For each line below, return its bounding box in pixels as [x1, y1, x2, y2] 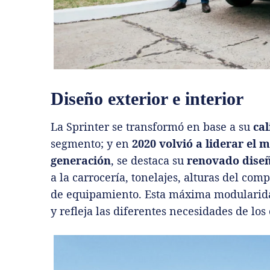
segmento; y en [51, 136, 132, 151]
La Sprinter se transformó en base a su [51, 119, 253, 134]
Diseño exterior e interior [51, 88, 243, 108]
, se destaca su [111, 152, 187, 168]
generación [51, 152, 111, 168]
